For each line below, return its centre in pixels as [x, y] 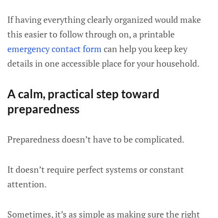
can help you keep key [145, 49]
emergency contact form [54, 49]
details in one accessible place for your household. [103, 63]
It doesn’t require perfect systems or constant [96, 169]
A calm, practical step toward [83, 94]
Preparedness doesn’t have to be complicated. [96, 139]
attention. [27, 184]
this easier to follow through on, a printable [91, 34]
